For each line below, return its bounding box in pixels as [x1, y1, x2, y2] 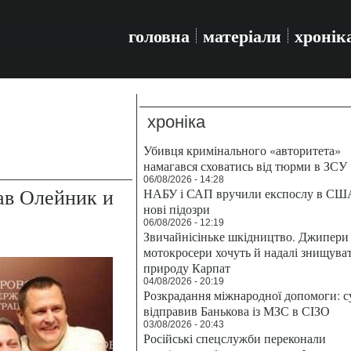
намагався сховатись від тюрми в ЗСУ [143, 157, 347, 174]
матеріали [203, 23, 281, 49]
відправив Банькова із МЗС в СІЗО [143, 302, 330, 319]
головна [128, 23, 190, 49]
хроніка [147, 112, 205, 132]
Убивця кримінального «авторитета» [143, 142, 341, 158]
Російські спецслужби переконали [143, 330, 326, 346]
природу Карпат [143, 259, 230, 276]
